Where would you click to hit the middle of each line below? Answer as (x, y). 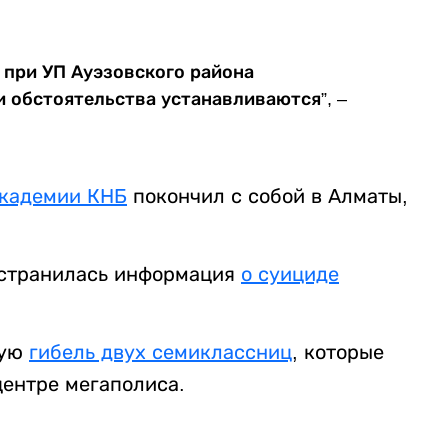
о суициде (290, 274)
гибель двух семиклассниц (160, 352)
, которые (338, 352)
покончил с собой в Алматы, (267, 196)
